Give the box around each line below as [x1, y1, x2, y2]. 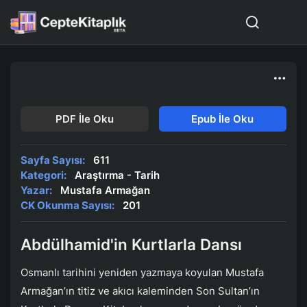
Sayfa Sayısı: [21, 153, 85, 167]
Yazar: [21, 184, 52, 197]
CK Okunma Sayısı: [21, 199, 114, 212]
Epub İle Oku [191, 112, 254, 125]
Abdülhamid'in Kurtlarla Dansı [21, 235, 242, 254]
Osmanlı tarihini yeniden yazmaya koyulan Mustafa [21, 265, 264, 279]
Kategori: [21, 169, 66, 182]
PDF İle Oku [55, 112, 114, 125]
